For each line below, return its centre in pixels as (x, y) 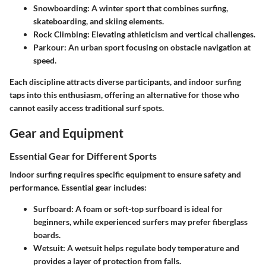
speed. (45, 60)
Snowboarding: (61, 8)
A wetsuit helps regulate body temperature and (152, 248)
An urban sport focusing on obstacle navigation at (159, 47)
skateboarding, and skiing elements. (99, 21)
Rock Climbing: (61, 34)
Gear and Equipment (66, 132)
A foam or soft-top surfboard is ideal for (148, 209)
